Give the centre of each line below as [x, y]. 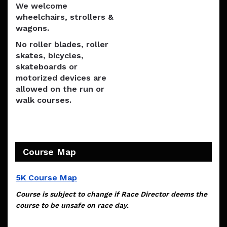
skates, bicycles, [50, 56]
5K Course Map [46, 178]
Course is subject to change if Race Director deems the [111, 194]
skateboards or [47, 67]
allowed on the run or [60, 89]
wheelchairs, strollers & [65, 17]
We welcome [42, 6]
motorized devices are [61, 78]
